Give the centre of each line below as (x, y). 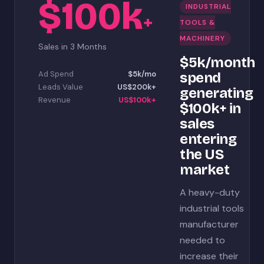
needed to (202, 240)
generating (217, 93)
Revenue (55, 100)
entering (208, 139)
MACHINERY (202, 38)
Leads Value (61, 87)
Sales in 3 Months (72, 47)
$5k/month (217, 62)
